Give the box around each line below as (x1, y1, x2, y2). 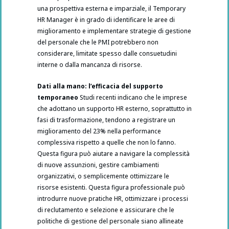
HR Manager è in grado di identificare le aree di (37, 15, 175, 25)
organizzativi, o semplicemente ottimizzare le (37, 172, 169, 181)
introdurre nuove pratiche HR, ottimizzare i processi (37, 194, 188, 203)
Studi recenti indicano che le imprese (78, 93, 187, 102)
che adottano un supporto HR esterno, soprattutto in (37, 104, 192, 113)
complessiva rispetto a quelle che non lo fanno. (37, 138, 176, 147)
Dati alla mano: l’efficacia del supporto (37, 82, 163, 91)
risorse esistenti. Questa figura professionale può (37, 183, 185, 192)
